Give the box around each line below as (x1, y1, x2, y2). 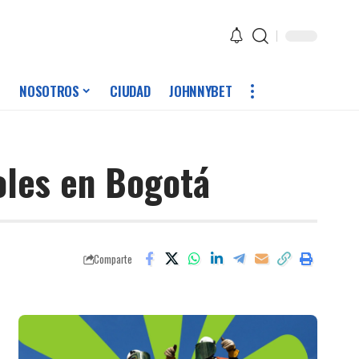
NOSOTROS (19, 81, 79, 102)
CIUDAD (110, 81, 151, 102)
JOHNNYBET (169, 81, 232, 102)
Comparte (94, 251, 132, 267)
